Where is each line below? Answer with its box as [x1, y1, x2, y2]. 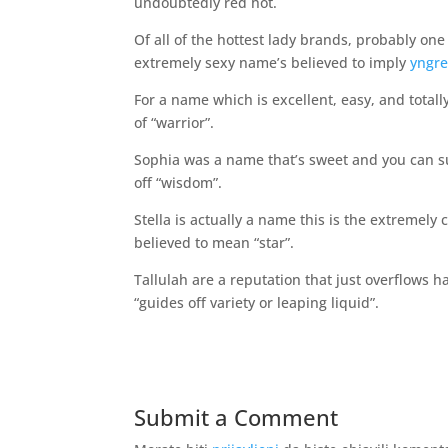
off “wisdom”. [134, 173, 223, 192]
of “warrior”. [134, 113, 215, 132]
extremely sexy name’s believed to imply [134, 53, 411, 72]
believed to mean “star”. [134, 233, 295, 252]
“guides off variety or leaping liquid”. [134, 293, 380, 312]
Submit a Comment [134, 402, 339, 432]
